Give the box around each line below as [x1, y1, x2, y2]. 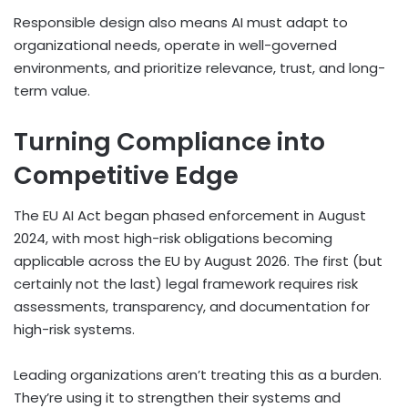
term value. [14, 80, 90, 100]
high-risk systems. [14, 320, 135, 340]
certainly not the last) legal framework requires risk [14, 274, 358, 294]
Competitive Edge [14, 158, 239, 192]
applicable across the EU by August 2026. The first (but [14, 251, 382, 271]
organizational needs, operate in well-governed [14, 35, 337, 55]
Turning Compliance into [14, 124, 325, 158]
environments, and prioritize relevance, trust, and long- [14, 57, 385, 77]
